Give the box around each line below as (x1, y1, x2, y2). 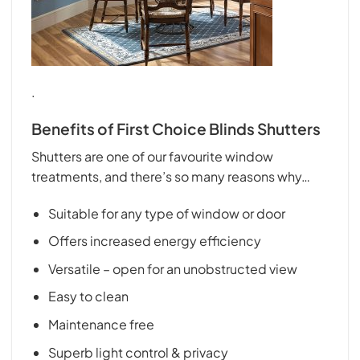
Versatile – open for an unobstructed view (47, 260, 297, 277)
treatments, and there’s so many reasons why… (31, 167, 310, 185)
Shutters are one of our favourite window (31, 147, 273, 165)
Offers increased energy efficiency (47, 232, 261, 250)
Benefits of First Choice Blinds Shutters (31, 119, 321, 139)
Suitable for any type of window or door (47, 204, 285, 222)
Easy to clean (47, 288, 129, 305)
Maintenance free (47, 315, 154, 333)
